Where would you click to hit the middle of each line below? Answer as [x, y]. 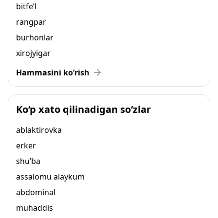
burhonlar [35, 37]
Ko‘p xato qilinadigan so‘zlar [83, 109]
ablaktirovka [39, 130]
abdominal [36, 192]
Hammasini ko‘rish [53, 73]
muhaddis [35, 208]
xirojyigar [33, 53]
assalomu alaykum [50, 177]
